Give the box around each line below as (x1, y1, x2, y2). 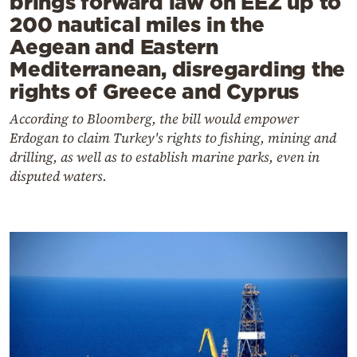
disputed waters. (10, 167, 107, 186)
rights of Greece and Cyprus (10, 80, 300, 104)
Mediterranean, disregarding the (10, 57, 346, 81)
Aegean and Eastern (10, 35, 219, 59)
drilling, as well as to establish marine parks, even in (10, 147, 320, 167)
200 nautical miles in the (10, 13, 265, 37)
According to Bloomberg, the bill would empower (10, 109, 299, 129)
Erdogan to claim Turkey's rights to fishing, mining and (10, 128, 336, 148)
